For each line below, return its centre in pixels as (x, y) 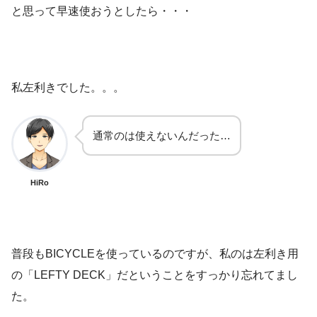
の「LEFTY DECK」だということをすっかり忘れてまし (155, 275)
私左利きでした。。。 (68, 87)
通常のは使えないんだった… (162, 135)
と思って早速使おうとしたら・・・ (102, 11)
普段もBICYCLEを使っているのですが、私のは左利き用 (155, 253)
